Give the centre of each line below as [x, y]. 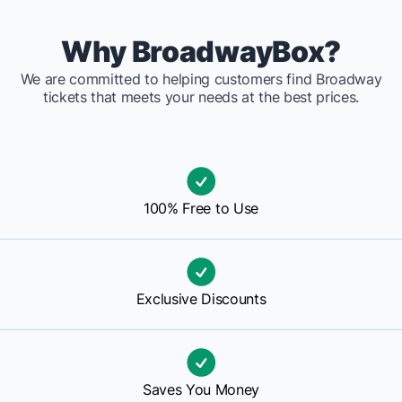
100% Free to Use [201, 208]
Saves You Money [201, 389]
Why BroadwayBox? [201, 51]
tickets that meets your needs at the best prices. [201, 96]
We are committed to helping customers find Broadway [201, 79]
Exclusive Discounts [201, 298]
